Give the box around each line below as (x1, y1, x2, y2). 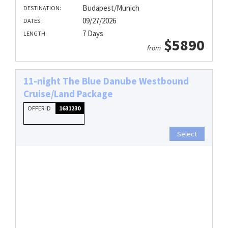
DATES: (23, 17, 42, 25)
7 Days (82, 28, 103, 39)
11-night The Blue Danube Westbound (23, 75, 189, 88)
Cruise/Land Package (23, 88, 113, 100)
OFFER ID (27, 104, 52, 112)
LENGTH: (23, 30, 47, 38)
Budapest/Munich (82, 3, 139, 13)
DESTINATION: (23, 4, 61, 12)
